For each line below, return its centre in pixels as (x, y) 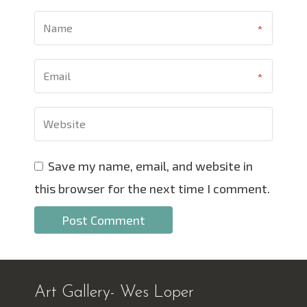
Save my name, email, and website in (150, 166)
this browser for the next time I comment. (152, 188)
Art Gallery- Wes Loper (114, 293)
